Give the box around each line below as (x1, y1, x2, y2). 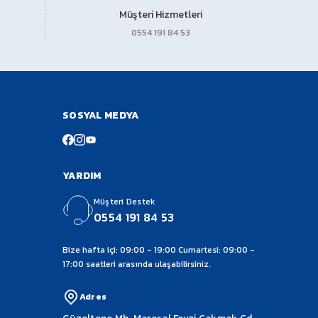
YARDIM (62, 168, 102, 183)
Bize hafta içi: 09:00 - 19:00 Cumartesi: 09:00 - (62, 243, 255, 256)
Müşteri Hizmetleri (119, 7, 202, 22)
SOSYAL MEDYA (62, 108, 139, 123)
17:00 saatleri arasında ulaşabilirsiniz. (62, 258, 211, 270)
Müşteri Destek (94, 195, 155, 208)
